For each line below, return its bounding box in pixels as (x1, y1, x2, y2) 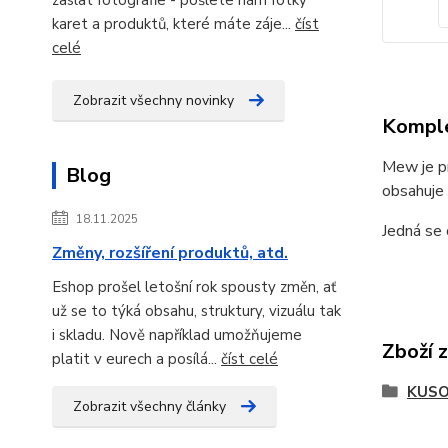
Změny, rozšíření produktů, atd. (52, 241, 288, 264)
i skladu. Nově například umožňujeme (52, 324, 302, 345)
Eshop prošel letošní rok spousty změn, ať (52, 276, 336, 297)
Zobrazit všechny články (73, 396, 226, 416)
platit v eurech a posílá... (52, 348, 221, 369)
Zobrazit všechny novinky (73, 90, 234, 110)
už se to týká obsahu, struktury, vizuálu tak (52, 300, 341, 321)
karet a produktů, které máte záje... (52, 13, 295, 34)
